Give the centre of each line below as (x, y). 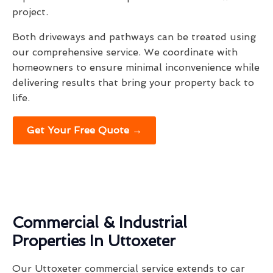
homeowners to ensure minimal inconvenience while (136, 68)
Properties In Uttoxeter (94, 241)
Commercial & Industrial (100, 223)
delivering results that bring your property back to (133, 83)
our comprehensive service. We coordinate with (125, 52)
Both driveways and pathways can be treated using (134, 37)
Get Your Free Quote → (84, 130)
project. (30, 12)
